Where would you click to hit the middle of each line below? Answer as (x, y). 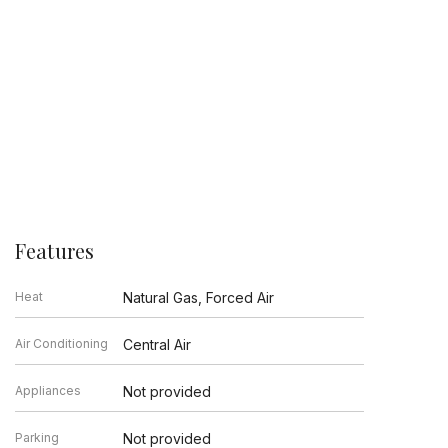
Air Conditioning (61, 343)
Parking (36, 437)
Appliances (47, 390)
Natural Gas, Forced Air (199, 297)
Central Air (157, 344)
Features (54, 250)
